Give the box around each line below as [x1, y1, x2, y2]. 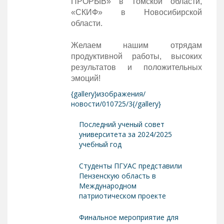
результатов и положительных [70, 62, 202, 71]
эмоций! [70, 73, 100, 82]
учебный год [78, 139, 121, 149]
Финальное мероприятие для [78, 212, 178, 222]
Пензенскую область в [78, 170, 156, 180]
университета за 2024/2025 [78, 129, 172, 139]
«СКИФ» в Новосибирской [70, 7, 202, 16]
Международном [78, 180, 136, 190]
